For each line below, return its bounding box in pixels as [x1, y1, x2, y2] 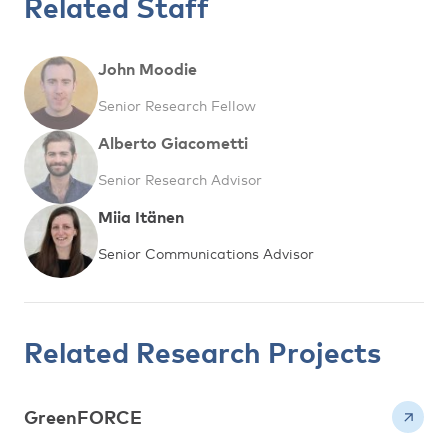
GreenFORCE [24, 406, 142, 428]
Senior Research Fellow [98, 96, 256, 114]
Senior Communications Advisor [98, 244, 314, 262]
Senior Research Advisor [98, 170, 262, 188]
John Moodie [98, 58, 197, 79]
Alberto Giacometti [98, 132, 248, 153]
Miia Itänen [98, 206, 184, 227]
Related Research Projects [24, 335, 381, 369]
